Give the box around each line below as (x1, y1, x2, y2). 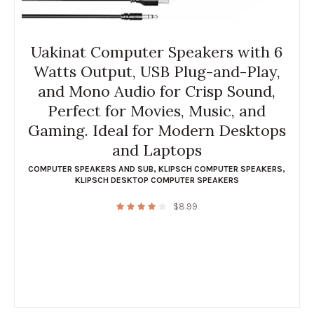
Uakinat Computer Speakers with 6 (31, 42, 283, 62)
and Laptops (111, 140, 202, 161)
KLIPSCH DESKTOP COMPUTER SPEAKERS (74, 175, 239, 186)
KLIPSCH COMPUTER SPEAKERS (158, 164, 283, 175)
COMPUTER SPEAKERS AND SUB (28, 164, 154, 175)
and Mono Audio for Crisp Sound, (38, 81, 276, 102)
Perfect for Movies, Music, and (48, 101, 266, 121)
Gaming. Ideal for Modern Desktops (27, 121, 286, 141)
